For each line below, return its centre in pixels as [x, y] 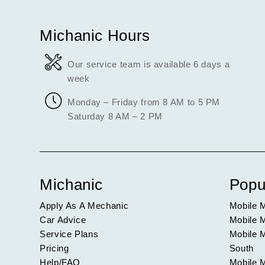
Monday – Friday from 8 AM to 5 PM [144, 102]
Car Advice [63, 220]
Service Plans [69, 234]
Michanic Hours [95, 35]
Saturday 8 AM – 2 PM [115, 117]
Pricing [54, 248]
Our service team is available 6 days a [149, 64]
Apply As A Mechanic [84, 206]
